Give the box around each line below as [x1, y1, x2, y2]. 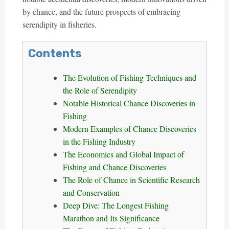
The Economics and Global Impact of [62, 149, 184, 159]
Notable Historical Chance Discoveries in [62, 98, 195, 108]
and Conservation [62, 187, 120, 198]
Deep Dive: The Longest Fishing [62, 200, 169, 211]
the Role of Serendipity [62, 85, 137, 96]
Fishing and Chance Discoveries [62, 162, 166, 172]
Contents [28, 47, 82, 60]
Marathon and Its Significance [62, 213, 159, 223]
